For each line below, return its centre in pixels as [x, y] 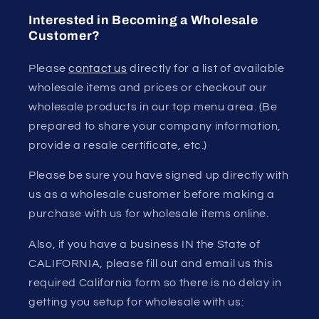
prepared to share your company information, [155, 126]
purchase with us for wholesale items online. [149, 214]
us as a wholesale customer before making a [152, 195]
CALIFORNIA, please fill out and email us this [151, 264]
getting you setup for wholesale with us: [136, 302]
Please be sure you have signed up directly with [159, 176]
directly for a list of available [206, 68]
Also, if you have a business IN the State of [145, 245]
